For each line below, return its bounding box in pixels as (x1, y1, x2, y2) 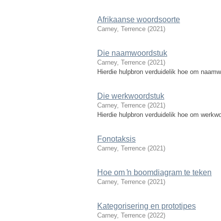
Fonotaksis (97, 135, 136, 143)
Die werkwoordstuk (97, 92, 164, 100)
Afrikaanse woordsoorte (97, 15, 180, 24)
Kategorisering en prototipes (97, 202, 196, 210)
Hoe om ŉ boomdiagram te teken (97, 168, 212, 177)
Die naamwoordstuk (97, 49, 167, 57)
